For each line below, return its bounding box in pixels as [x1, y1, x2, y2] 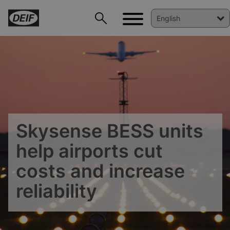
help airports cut [16, 140, 163, 162]
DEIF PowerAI [20, 197, 70, 207]
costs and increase [16, 160, 185, 182]
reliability [16, 180, 97, 202]
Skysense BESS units [16, 120, 203, 142]
